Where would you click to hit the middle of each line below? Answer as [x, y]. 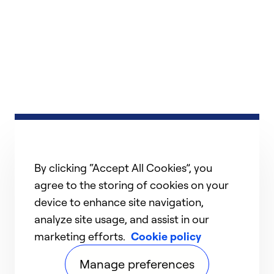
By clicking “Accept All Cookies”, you [123, 168]
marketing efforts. [81, 236]
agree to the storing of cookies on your [131, 185]
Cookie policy [166, 236]
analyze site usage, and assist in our [122, 219]
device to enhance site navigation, [119, 202]
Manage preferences [137, 264]
